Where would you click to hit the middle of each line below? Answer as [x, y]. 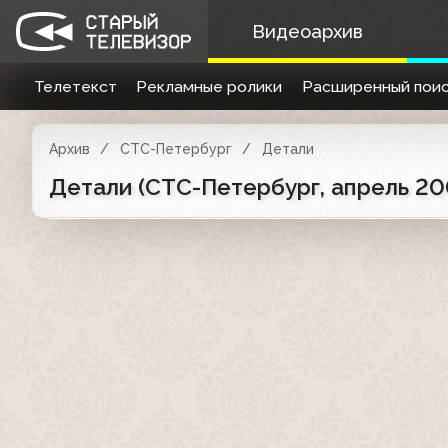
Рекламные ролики [209, 86]
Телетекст [75, 86]
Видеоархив [307, 31]
